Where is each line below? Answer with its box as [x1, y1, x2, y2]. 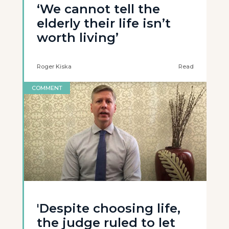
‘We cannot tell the [37, 2, 160, 16]
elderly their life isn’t [37, 16, 171, 31]
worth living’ [37, 30, 119, 45]
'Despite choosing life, [37, 201, 180, 216]
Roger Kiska [37, 63, 72, 70]
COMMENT [32, 84, 62, 91]
